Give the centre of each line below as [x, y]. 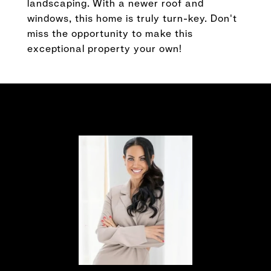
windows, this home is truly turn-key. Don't [132, 18]
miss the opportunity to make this [110, 34]
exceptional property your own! [105, 49]
